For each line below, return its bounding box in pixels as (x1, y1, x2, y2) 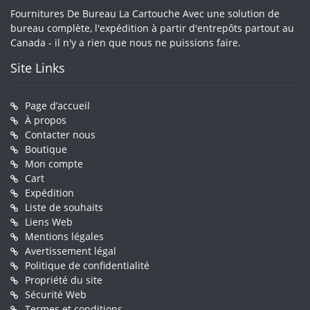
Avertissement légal (25, 244, 116, 258)
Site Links (10, 60, 65, 77)
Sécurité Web (25, 288, 86, 302)
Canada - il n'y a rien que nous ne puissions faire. (10, 36, 241, 50)
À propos (25, 113, 66, 127)
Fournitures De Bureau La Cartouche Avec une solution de (10, 7, 280, 21)
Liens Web (25, 215, 73, 229)
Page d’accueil (25, 99, 90, 113)
